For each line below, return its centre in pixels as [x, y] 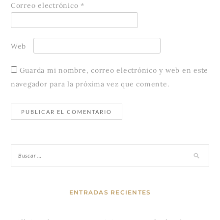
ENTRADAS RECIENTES [110, 192]
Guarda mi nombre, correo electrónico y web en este [114, 70]
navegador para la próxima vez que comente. [90, 84]
